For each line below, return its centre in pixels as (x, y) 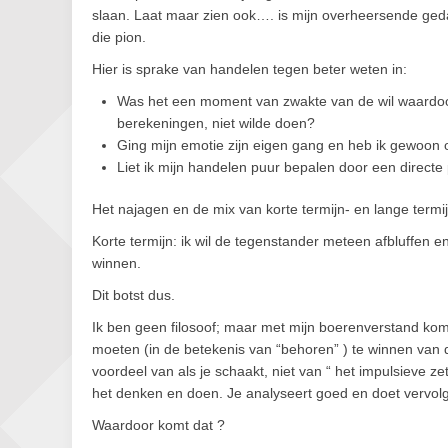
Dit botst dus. (133, 295)
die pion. (119, 37)
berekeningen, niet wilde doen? (216, 123)
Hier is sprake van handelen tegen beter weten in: (249, 69)
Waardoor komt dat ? (158, 425)
